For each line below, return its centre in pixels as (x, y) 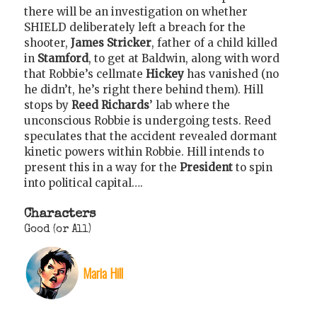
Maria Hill (103, 273)
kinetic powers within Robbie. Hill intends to (144, 152)
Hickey (166, 74)
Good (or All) (58, 230)
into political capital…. (83, 183)
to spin (254, 168)
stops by (48, 105)
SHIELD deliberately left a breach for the (135, 28)
